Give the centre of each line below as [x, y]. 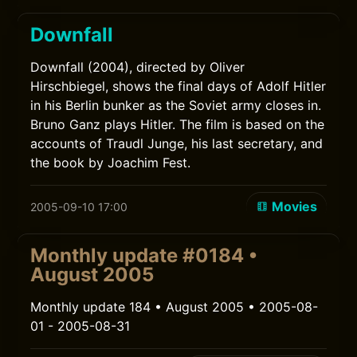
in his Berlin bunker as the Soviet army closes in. [176, 105]
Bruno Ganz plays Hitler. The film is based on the [178, 124]
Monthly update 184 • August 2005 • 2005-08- [175, 307]
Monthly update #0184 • [144, 255]
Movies [294, 206]
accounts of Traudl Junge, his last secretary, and [177, 143]
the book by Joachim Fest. [111, 163]
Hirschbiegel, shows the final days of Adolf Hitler [178, 86]
